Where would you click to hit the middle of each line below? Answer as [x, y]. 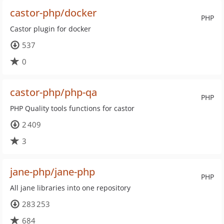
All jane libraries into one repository [70, 188]
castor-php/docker [53, 13]
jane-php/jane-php [52, 172]
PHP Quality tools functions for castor [72, 108]
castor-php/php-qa [53, 92]
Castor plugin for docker [50, 29]
